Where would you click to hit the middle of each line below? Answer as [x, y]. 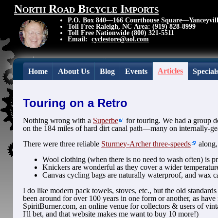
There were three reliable [62, 144]
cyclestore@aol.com [120, 39]
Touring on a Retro [75, 103]
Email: [80, 39]
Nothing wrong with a [58, 121]
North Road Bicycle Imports [87, 9]
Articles [171, 71]
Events [136, 71]
